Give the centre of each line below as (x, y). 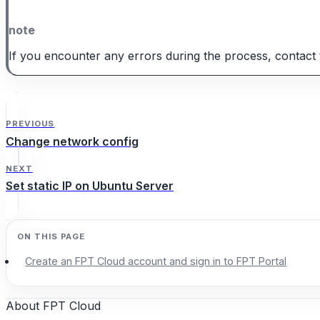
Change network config (72, 141)
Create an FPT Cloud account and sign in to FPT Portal (156, 261)
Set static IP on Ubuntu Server (90, 186)
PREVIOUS (30, 124)
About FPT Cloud (53, 305)
